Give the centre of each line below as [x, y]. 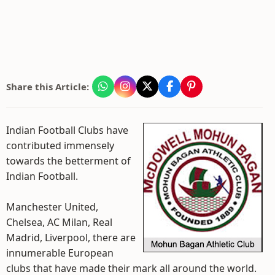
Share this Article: [48, 87]
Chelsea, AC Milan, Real [59, 222]
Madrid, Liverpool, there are [71, 238]
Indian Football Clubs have [67, 130]
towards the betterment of [68, 161]
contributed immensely [60, 145]
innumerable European [60, 253]
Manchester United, [52, 207]
